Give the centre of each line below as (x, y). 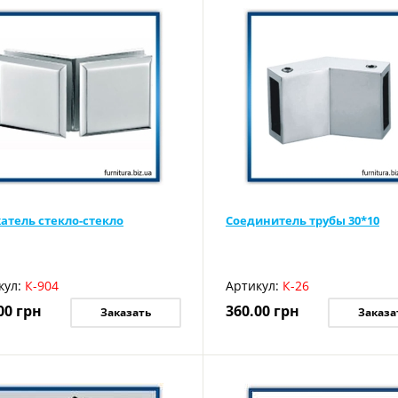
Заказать (125, 312)
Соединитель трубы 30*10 (302, 220)
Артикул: (252, 286)
